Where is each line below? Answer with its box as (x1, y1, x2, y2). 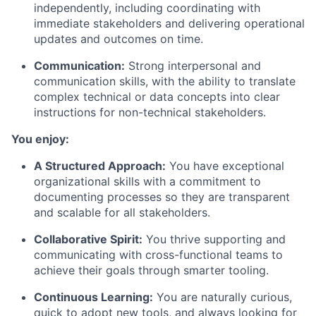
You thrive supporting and (142, 232, 286, 246)
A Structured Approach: (34, 159, 166, 173)
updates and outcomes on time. (34, 32, 203, 46)
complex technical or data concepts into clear (34, 90, 280, 104)
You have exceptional (166, 159, 284, 173)
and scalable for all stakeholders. (34, 205, 210, 219)
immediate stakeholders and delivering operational (34, 16, 305, 30)
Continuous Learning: (34, 290, 153, 304)
